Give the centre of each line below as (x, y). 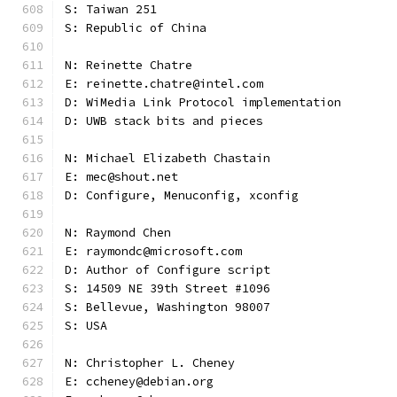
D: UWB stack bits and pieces (164, 121)
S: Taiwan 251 (111, 9)
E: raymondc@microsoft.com (153, 251)
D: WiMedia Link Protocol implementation (203, 102)
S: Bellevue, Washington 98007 (167, 307)
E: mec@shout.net (121, 177)
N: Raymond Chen (118, 233)
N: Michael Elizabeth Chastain (167, 158)
